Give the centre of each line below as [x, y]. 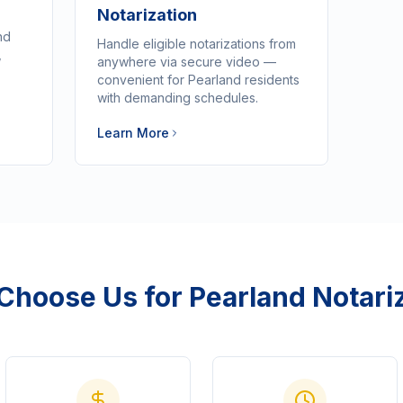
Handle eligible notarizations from [196, 44]
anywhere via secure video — [186, 62]
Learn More [133, 133]
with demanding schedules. [177, 98]
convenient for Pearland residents [198, 80]
